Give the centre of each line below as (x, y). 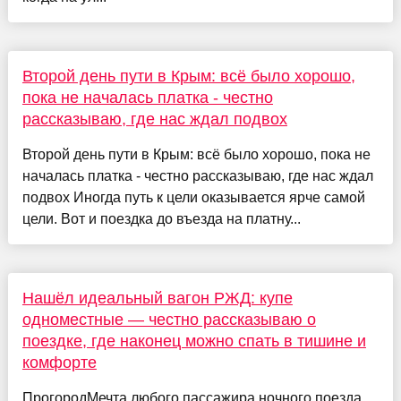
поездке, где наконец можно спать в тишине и (194, 341)
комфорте (59, 362)
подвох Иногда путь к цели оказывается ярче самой (193, 197)
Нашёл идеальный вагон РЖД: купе (157, 298)
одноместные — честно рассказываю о (169, 319)
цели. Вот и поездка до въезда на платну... (161, 218)
